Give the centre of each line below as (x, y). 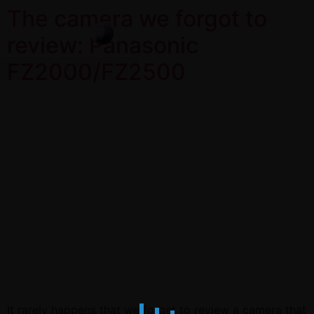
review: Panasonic (103, 45)
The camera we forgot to (137, 19)
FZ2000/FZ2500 (96, 72)
